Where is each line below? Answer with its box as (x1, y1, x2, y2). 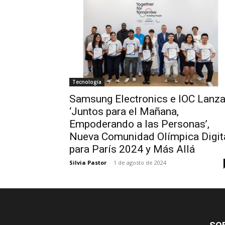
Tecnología (72, 78, 101, 86)
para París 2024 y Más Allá (69, 143, 195, 156)
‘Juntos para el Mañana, (69, 105, 179, 118)
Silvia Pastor (69, 159, 106, 167)
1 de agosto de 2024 (114, 159, 166, 167)
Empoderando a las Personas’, (69, 118, 209, 131)
